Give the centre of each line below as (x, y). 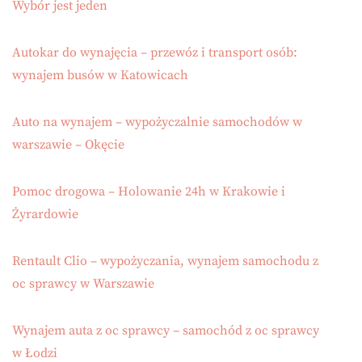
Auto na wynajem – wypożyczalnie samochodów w (157, 122)
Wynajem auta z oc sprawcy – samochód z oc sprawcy (166, 331)
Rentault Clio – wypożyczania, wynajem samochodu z (165, 261)
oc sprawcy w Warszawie (83, 284)
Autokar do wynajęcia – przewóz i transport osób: (155, 53)
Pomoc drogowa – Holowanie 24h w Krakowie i (149, 192)
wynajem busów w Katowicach (100, 76)
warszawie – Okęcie (68, 145)
